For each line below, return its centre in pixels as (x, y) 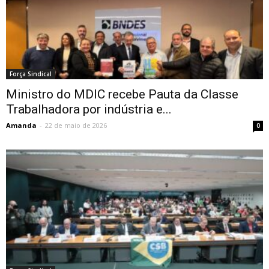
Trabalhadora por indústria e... (89, 109)
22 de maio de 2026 (76, 125)
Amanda (21, 125)
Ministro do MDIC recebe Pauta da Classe (122, 94)
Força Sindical (31, 74)
